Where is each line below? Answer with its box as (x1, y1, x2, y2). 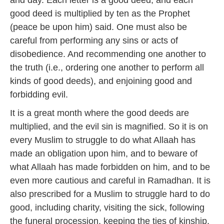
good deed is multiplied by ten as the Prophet (10, 8, 190, 18)
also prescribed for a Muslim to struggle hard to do (10, 189, 210, 199)
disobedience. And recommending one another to (10, 49, 206, 59)
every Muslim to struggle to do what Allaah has (10, 135, 195, 145)
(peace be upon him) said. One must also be (10, 22, 187, 32)
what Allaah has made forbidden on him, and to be (10, 162, 210, 172)
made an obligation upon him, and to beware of (10, 148, 197, 158)
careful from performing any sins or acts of (10, 35, 178, 45)
